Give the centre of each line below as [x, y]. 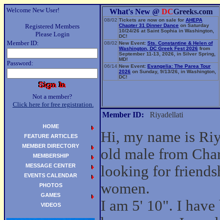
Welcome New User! [33, 10]
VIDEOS [51, 205]
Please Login [52, 34]
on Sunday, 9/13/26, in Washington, [173, 71]
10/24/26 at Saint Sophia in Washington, [166, 31]
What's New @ [135, 12]
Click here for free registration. [53, 104]
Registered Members [52, 26]
